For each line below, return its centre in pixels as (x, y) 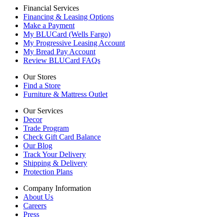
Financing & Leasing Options (69, 16)
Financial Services (51, 8)
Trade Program (46, 128)
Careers (35, 205)
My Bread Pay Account (59, 51)
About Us (38, 197)
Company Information (57, 188)
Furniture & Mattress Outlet (65, 94)
